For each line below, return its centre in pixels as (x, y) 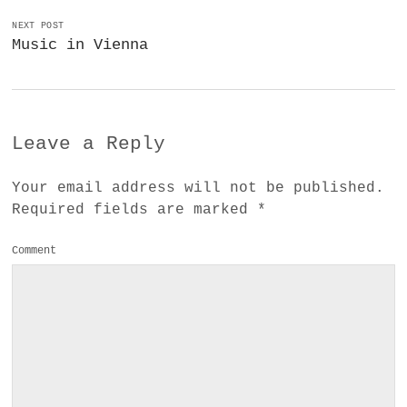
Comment (35, 250)
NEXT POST (38, 25)
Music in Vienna (80, 45)
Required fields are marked (135, 209)
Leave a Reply (89, 144)
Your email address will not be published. (199, 188)
